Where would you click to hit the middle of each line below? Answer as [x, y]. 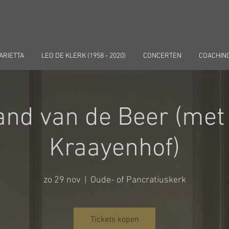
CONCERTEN [162, 56]
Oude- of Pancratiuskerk [138, 180]
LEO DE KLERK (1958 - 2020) [83, 56]
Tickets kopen [114, 220]
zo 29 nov [62, 180]
